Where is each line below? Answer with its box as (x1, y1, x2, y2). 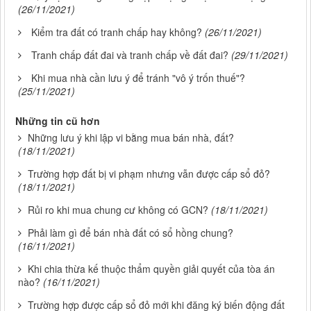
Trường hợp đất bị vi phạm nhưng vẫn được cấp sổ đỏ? (28, 167, 270, 181)
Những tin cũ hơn (15, 114, 100, 128)
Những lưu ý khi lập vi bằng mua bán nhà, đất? (28, 131, 234, 145)
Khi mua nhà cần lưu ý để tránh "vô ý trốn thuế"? (31, 71, 245, 85)
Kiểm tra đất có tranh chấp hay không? (31, 25, 202, 40)
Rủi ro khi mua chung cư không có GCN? (28, 203, 208, 217)
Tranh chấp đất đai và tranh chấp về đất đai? (31, 48, 228, 62)
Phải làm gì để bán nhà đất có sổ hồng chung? (28, 226, 233, 240)
